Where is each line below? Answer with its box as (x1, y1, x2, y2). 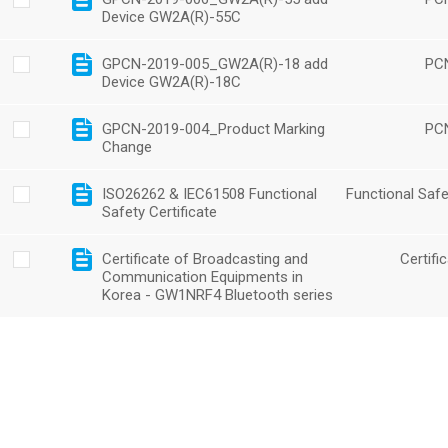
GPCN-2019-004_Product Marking (102, 120, 325, 138)
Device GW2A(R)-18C (102, 73, 241, 91)
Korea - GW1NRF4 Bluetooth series (102, 286, 333, 304)
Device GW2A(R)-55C (102, 8, 241, 26)
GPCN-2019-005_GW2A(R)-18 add (102, 55, 328, 73)
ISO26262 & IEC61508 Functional (102, 185, 317, 203)
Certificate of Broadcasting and (102, 250, 308, 268)
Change (102, 138, 152, 156)
